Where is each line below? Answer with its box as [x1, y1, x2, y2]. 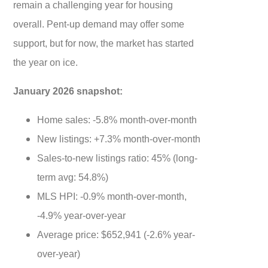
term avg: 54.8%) [37, 171, 109, 182]
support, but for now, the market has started [13, 37, 194, 48]
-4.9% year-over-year [37, 209, 126, 221]
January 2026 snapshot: [13, 85, 123, 96]
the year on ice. [13, 56, 78, 68]
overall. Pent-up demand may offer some [13, 18, 185, 29]
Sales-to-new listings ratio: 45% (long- [37, 152, 198, 163]
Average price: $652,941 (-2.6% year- [37, 229, 196, 240]
